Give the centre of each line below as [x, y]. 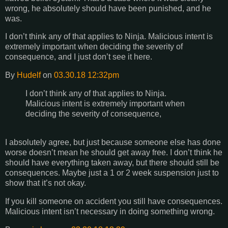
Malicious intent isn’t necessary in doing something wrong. [110, 211]
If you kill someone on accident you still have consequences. [114, 201]
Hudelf [29, 75]
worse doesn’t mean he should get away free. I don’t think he [114, 152]
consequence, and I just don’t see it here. [79, 57]
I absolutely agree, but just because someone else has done [113, 142]
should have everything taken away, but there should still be [112, 162]
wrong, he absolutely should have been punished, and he [108, 8]
